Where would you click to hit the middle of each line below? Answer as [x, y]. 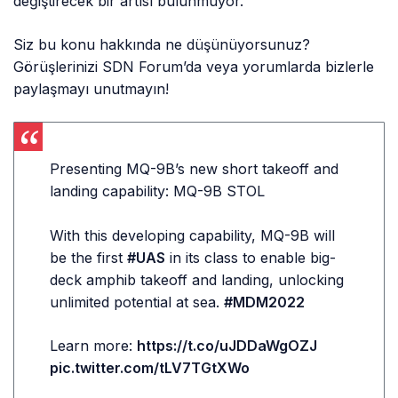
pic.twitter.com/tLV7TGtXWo [150, 367]
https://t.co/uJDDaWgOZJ [227, 345]
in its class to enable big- [251, 257]
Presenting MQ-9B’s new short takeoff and [195, 168]
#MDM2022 [265, 302]
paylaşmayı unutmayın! [92, 88]
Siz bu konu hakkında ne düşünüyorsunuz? [162, 44]
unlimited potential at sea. [137, 302]
